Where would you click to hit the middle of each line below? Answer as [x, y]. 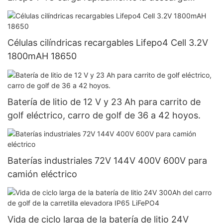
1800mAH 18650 [42, 56]
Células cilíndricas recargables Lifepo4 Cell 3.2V [108, 43]
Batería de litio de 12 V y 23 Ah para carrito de [104, 102]
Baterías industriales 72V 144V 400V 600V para [107, 160]
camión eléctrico [42, 174]
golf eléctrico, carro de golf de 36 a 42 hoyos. [104, 115]
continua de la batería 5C [60, 10]
